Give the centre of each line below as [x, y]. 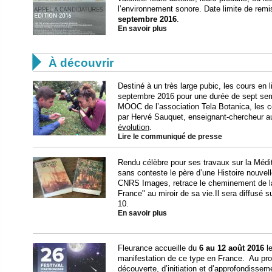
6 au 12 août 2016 [232, 248]
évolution [134, 127]
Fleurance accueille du [158, 248]
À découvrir [81, 63]
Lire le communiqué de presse [170, 136]
